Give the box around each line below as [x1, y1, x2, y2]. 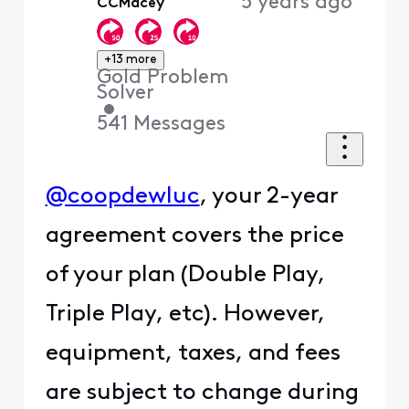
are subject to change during [45, 382, 359, 405]
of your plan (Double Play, [45, 264, 325, 288]
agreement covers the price [45, 225, 344, 248]
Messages [133, 114, 226, 136]
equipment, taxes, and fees [45, 342, 341, 366]
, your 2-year [199, 185, 338, 209]
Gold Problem [97, 68, 230, 89]
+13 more [104, 54, 158, 67]
